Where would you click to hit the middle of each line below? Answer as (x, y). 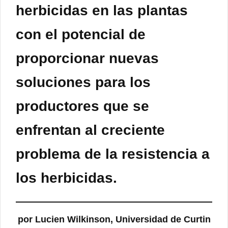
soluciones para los (83, 82)
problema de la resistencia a (113, 154)
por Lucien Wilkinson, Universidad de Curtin (114, 220)
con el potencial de (81, 35)
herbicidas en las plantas (102, 11)
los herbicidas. (66, 178)
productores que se (82, 106)
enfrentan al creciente (90, 130)
